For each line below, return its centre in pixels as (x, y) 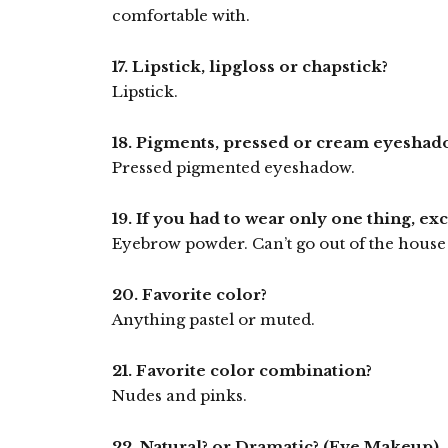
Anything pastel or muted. (213, 319)
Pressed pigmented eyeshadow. (233, 167)
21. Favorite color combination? (242, 370)
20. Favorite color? (189, 294)
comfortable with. (181, 15)
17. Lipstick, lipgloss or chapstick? (250, 66)
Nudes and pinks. (179, 395)
